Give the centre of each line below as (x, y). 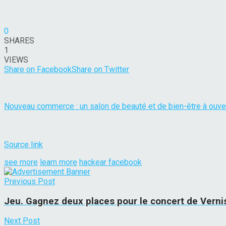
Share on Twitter (100, 69)
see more (21, 162)
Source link (23, 144)
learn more (59, 162)
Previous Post (30, 181)
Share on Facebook (38, 69)
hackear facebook (110, 162)
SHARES (19, 40)
